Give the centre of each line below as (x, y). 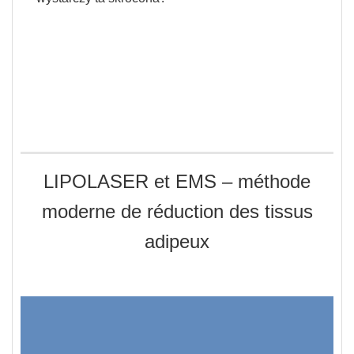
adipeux (177, 241)
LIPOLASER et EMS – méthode (177, 181)
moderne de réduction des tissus (177, 211)
